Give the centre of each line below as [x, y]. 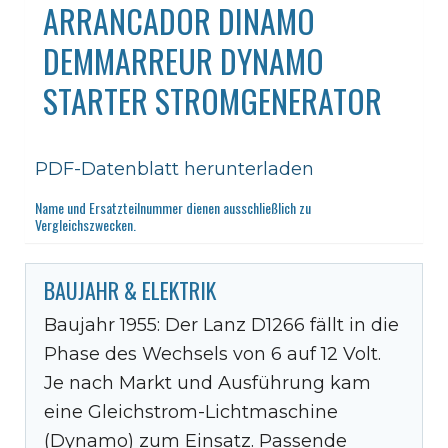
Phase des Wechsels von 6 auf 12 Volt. [212, 353]
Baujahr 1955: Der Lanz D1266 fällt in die [221, 324]
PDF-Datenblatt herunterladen [174, 168]
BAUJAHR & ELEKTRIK [130, 289]
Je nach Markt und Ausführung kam [207, 382]
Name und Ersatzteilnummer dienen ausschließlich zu [173, 207]
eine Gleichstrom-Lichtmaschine [191, 411]
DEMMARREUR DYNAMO [183, 60]
